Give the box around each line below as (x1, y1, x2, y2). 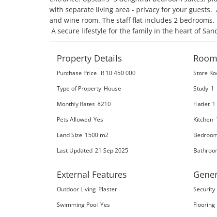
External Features (57, 169, 127, 180)
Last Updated (57, 146, 93, 154)
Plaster (98, 185, 117, 193)
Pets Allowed (57, 115, 91, 123)
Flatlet (193, 100, 210, 108)
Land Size (57, 131, 82, 139)
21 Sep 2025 (95, 146, 128, 154)
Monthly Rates (57, 100, 95, 108)
